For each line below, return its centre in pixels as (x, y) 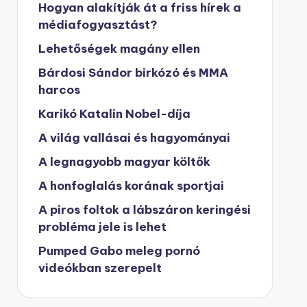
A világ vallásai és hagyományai (134, 138)
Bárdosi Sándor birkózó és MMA (133, 73)
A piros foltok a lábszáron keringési (144, 210)
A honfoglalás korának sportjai (131, 186)
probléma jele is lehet (102, 227)
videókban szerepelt (100, 268)
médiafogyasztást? (98, 25)
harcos (59, 90)
